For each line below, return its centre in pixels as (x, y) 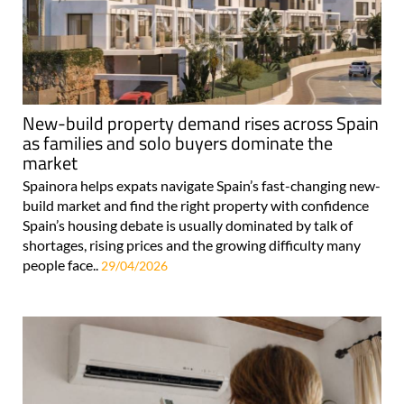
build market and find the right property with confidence (196, 205)
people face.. (62, 264)
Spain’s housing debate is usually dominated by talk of (188, 225)
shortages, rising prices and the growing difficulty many (192, 244)
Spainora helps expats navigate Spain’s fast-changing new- (202, 185)
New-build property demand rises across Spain (201, 123)
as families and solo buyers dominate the (178, 142)
